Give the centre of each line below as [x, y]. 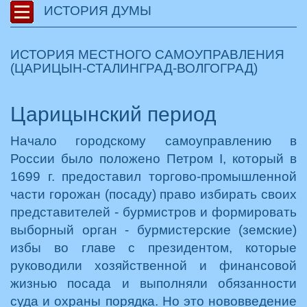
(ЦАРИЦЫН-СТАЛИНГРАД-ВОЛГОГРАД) [134, 68]
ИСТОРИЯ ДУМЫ [96, 11]
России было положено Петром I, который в [153, 159]
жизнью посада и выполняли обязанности [153, 283]
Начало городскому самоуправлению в [153, 141]
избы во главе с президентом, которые [153, 248]
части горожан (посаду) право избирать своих [153, 194]
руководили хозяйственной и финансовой [153, 266]
